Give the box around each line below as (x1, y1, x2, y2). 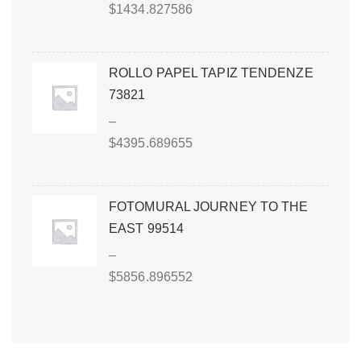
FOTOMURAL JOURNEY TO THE (109, 199, 309, 214)
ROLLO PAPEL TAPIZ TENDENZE (109, 65, 313, 80)
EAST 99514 (109, 221, 184, 235)
